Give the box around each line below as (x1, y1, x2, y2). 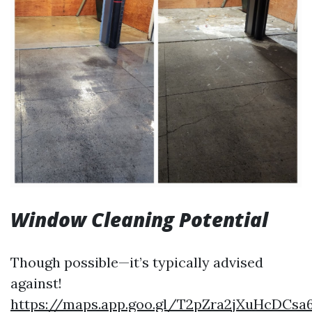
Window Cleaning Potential (10, 206, 268, 233)
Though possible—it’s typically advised (10, 253, 263, 271)
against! (10, 274, 62, 292)
